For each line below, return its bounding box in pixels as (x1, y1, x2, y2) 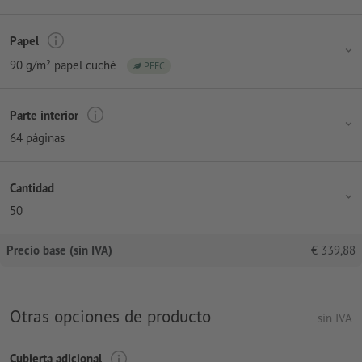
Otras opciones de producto (10, 305, 211, 328)
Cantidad (10, 179, 54, 196)
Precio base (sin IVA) (6, 242, 112, 259)
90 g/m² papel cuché (10, 57, 116, 74)
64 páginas (10, 130, 65, 146)
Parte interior (10, 107, 78, 123)
